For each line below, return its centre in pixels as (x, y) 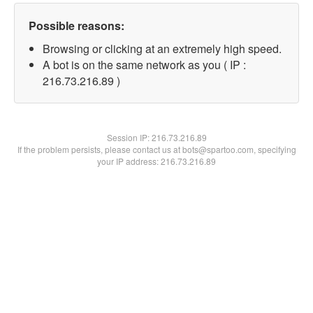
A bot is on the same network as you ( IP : (144, 65)
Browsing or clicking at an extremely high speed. (162, 49)
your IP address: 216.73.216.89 (156, 161)
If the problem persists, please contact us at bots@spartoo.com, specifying (156, 149)
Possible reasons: (77, 26)
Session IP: (129, 137)
